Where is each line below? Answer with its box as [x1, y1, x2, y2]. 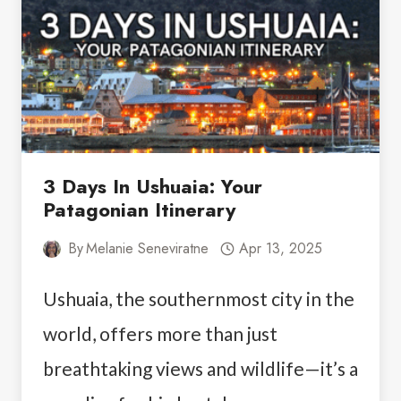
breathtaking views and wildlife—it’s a [43, 356, 358, 380]
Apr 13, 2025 [238, 237, 322, 259]
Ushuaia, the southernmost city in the [43, 286, 354, 310]
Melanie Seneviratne [86, 237, 209, 259]
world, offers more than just [43, 321, 277, 345]
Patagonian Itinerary [43, 194, 235, 224]
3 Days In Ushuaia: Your [43, 171, 262, 200]
